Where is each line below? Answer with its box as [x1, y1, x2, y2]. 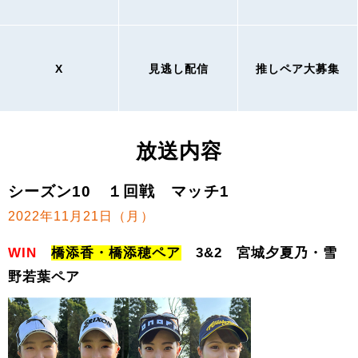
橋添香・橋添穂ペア [51, 245, 181, 261]
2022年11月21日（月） [8, 209, 154, 223]
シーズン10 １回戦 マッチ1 [8, 182, 229, 200]
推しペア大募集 [255, 62, 340, 75]
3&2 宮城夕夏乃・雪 [181, 245, 338, 261]
